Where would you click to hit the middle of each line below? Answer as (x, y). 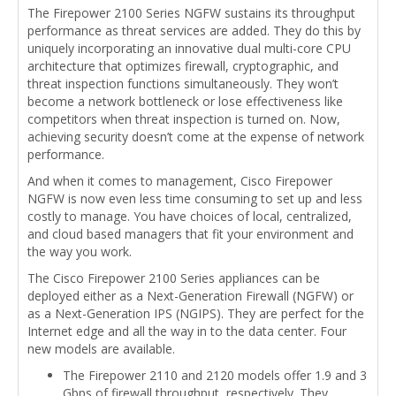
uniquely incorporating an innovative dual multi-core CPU (189, 49)
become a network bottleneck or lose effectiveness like (185, 102)
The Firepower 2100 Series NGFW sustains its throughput (191, 13)
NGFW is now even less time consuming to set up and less (195, 199)
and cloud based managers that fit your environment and (190, 234)
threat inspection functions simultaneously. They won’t (183, 84)
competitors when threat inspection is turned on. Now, (184, 119)
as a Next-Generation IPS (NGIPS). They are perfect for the (196, 314)
